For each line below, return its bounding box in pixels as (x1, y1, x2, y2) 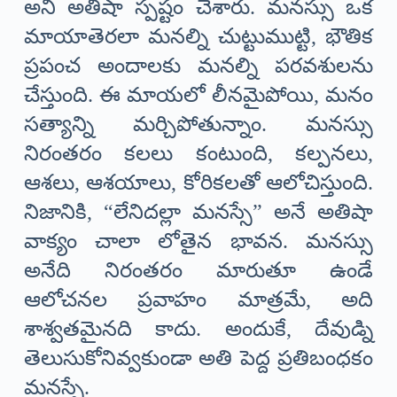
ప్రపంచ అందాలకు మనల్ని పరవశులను (23, 54, 374, 78)
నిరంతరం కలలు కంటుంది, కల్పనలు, (23, 142, 374, 166)
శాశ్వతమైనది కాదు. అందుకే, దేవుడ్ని (23, 317, 374, 341)
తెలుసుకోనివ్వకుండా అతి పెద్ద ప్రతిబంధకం (23, 346, 374, 370)
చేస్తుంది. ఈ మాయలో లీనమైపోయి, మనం (23, 83, 374, 107)
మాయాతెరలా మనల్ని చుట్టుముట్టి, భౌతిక (23, 25, 374, 49)
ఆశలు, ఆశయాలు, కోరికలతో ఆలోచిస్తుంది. (23, 171, 374, 195)
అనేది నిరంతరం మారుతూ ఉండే (23, 259, 374, 283)
